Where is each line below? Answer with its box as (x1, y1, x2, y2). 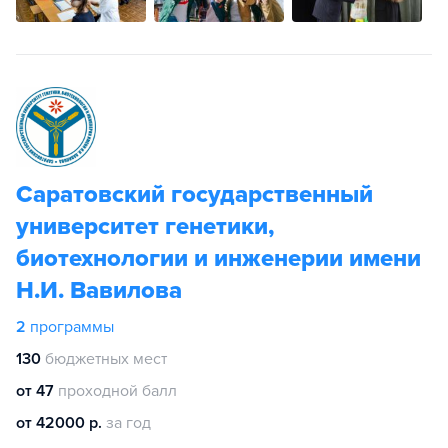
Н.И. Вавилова (16, 276, 182, 305)
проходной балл (58, 381, 177, 401)
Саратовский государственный (16, 180, 373, 209)
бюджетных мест (45, 349, 167, 369)
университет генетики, (16, 212, 274, 241)
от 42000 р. (16, 413, 102, 433)
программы (30, 317, 114, 337)
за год (106, 413, 151, 433)
